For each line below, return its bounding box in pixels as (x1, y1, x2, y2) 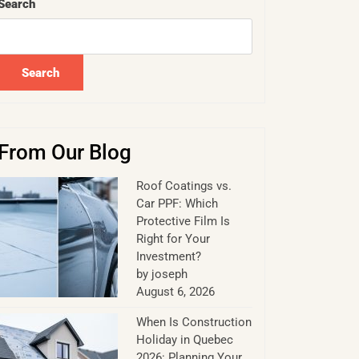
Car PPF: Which (135, 196, 218, 212)
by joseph (135, 267, 188, 282)
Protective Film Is (135, 214, 230, 229)
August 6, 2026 (135, 284, 215, 300)
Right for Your (135, 232, 210, 247)
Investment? (135, 249, 201, 264)
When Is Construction (135, 315, 252, 330)
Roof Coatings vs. (135, 179, 232, 194)
